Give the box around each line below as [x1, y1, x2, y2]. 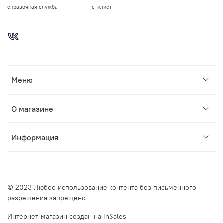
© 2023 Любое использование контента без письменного [7, 183, 196, 192]
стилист [92, 3, 111, 11]
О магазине [11, 104, 53, 114]
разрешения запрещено [7, 193, 86, 203]
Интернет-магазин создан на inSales [7, 212, 126, 221]
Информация [11, 132, 58, 143]
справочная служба [7, 3, 58, 11]
